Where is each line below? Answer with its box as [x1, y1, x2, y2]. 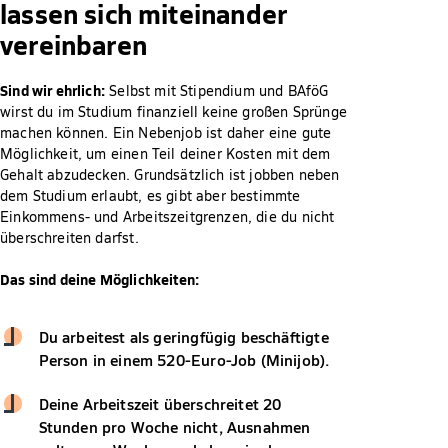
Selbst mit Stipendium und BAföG [104, 81, 329, 100]
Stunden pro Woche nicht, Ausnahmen [38, 416, 311, 437]
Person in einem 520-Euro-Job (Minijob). [38, 349, 330, 370]
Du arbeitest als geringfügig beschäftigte [38, 326, 329, 347]
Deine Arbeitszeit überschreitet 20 [38, 393, 282, 414]
